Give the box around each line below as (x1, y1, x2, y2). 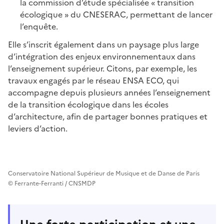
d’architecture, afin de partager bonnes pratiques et (8, 110, 207, 122)
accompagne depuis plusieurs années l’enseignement (8, 86, 210, 98)
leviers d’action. (8, 122, 67, 134)
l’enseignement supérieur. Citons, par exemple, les (8, 62, 197, 74)
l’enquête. (20, 20, 58, 32)
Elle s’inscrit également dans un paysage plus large (8, 38, 199, 50)
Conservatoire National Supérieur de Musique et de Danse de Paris (8, 168, 199, 178)
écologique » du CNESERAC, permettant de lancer (20, 8, 212, 20)
